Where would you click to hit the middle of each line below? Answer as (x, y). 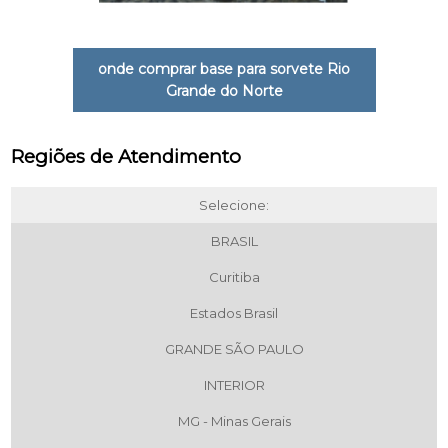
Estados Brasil (234, 312)
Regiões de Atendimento (126, 156)
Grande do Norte (224, 90)
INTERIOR (234, 384)
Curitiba (234, 276)
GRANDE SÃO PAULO (234, 348)
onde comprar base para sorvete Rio (224, 68)
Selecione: (234, 204)
